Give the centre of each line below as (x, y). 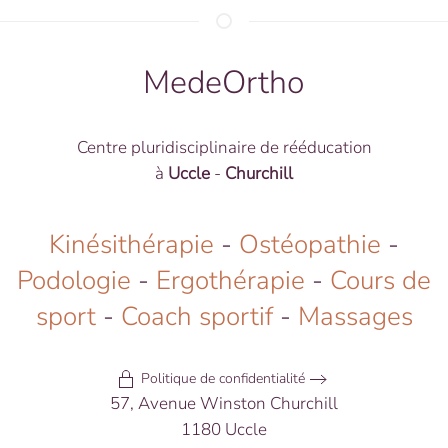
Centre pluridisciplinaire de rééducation (224, 147)
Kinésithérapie (131, 244)
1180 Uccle (224, 429)
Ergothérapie (230, 280)
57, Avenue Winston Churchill (224, 403)
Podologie (74, 280)
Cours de (380, 280)
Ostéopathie (310, 244)
